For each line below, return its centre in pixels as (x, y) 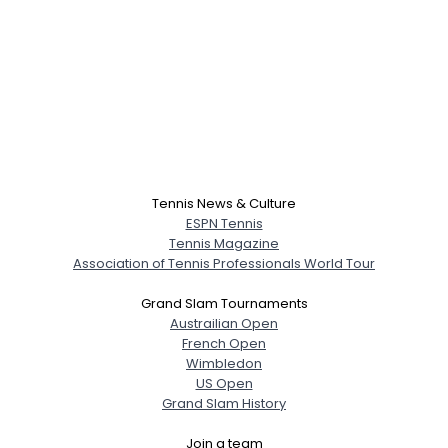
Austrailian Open (224, 323)
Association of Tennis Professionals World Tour (224, 263)
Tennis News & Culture (224, 203)
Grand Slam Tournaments (224, 303)
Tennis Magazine (224, 243)
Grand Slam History (224, 403)
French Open (224, 343)
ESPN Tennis (224, 223)
